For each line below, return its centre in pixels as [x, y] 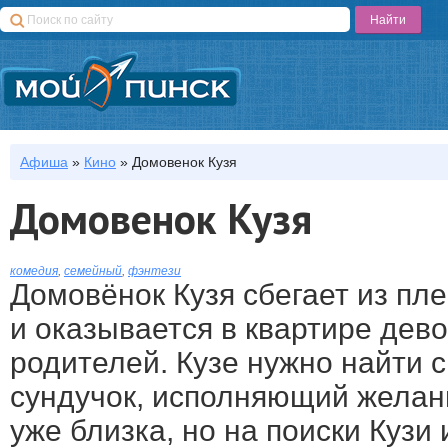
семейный [93, 271]
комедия [34, 271]
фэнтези [154, 271]
